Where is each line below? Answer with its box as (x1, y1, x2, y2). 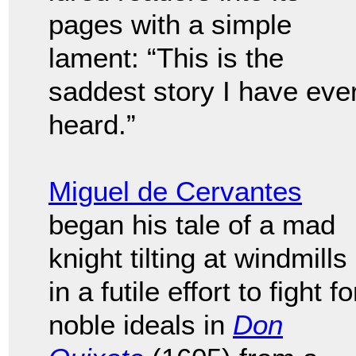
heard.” (48, 109, 136, 141)
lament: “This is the (48, 42, 284, 74)
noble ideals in (48, 309, 233, 341)
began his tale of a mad (48, 209, 335, 241)
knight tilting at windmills (48, 242, 347, 274)
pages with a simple (48, 9, 292, 41)
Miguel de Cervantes (48, 176, 302, 207)
